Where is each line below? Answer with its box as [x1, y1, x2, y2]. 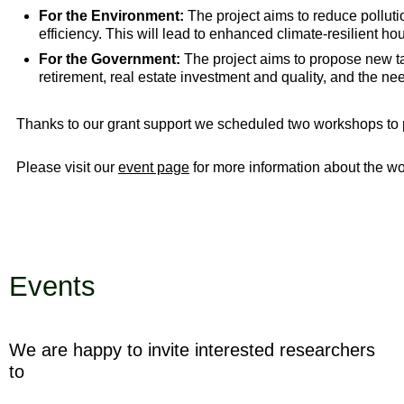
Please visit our [16, 160, 115, 175]
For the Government [39, 51, 176, 67]
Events [9, 271, 96, 302]
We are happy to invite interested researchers [9, 340, 375, 360]
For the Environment [39, 8, 179, 23]
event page [118, 160, 189, 175]
